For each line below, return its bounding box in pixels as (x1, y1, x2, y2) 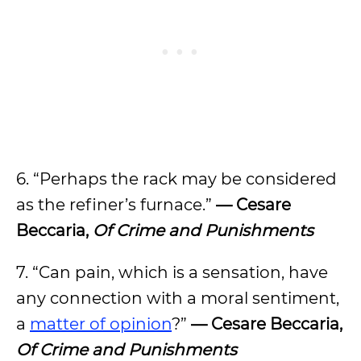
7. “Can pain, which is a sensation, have (16, 263, 328, 282)
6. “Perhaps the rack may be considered (16, 169, 337, 189)
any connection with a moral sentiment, (16, 288, 339, 308)
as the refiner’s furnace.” (16, 195, 216, 214)
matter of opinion (30, 314, 172, 334)
